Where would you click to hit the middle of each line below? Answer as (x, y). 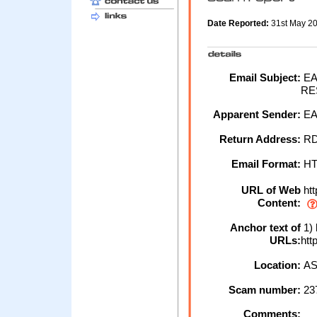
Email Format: (266, 164)
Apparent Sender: (257, 115)
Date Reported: (239, 24)
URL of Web (271, 190)
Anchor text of (265, 228)
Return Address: (260, 139)
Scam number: (265, 290)
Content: (279, 203)
